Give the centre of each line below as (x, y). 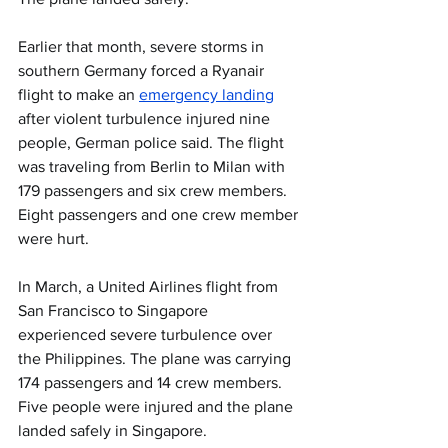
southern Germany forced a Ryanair (143, 70)
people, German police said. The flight (153, 142)
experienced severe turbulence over (147, 334)
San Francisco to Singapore (115, 310)
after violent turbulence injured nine (146, 118)
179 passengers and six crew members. (154, 190)
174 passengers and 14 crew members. (152, 382)
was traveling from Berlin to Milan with (153, 166)
